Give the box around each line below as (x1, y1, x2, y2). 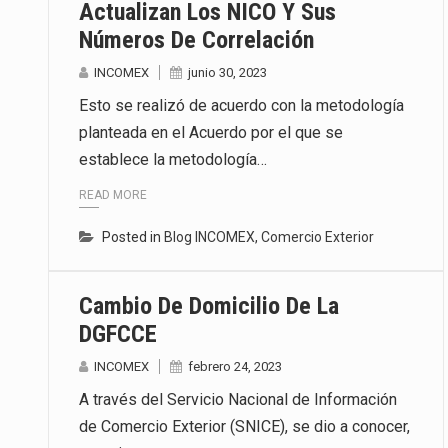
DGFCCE (79, 320, 157, 349)
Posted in (102, 229, 164, 246)
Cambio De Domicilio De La (79, 292, 339, 321)
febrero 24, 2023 (188, 359, 282, 375)
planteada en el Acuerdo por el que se (79, 123, 343, 143)
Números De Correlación (79, 26, 314, 55)
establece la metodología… (79, 150, 267, 170)
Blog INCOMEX (164, 229, 255, 246)
